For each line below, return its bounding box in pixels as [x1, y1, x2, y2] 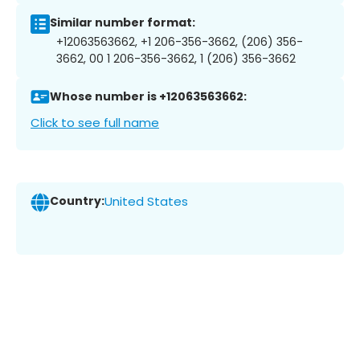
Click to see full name [31, 113, 159, 131]
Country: [50, 193, 104, 210]
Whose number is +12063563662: [50, 88, 247, 105]
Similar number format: [50, 14, 195, 31]
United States [104, 193, 188, 211]
